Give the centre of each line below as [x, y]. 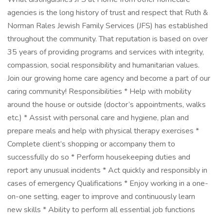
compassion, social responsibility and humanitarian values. [103, 65]
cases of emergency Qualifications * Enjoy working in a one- [108, 183]
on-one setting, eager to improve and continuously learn [101, 197]
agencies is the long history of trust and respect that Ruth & [108, 13]
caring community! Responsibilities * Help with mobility [99, 91]
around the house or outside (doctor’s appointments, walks [107, 105]
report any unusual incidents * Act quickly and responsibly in [107, 170]
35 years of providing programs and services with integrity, [106, 52]
